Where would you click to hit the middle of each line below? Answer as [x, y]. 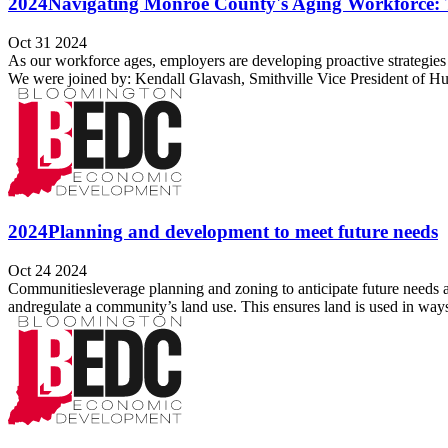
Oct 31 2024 [47, 42]
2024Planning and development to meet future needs [223, 231]
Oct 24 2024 [47, 270]
